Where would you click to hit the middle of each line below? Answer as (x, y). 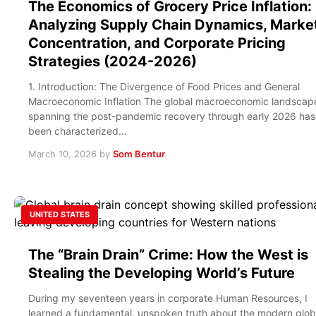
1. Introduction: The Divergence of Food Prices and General (164, 86)
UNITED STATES (60, 214)
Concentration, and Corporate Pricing (157, 43)
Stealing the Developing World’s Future (162, 273)
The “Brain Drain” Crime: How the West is (168, 254)
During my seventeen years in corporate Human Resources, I (168, 298)
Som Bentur (139, 153)
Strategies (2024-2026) (113, 61)
